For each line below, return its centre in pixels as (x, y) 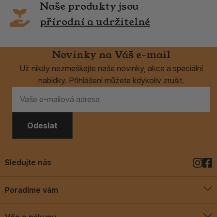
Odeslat (42, 125)
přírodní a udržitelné (95, 22)
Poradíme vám (31, 190)
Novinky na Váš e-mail (111, 55)
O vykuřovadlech (32, 210)
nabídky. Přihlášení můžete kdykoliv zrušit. (111, 81)
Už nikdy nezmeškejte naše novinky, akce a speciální (111, 69)
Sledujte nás (28, 162)
